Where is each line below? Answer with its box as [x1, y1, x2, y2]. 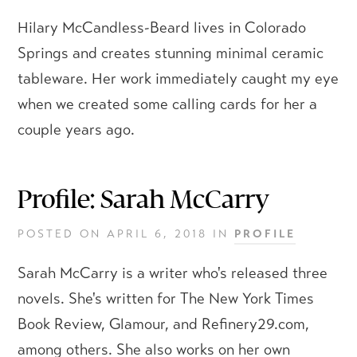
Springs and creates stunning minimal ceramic [18, 44, 324, 62]
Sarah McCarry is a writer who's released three [18, 264, 328, 282]
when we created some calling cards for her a [18, 95, 317, 113]
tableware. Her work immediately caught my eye [18, 69, 339, 88]
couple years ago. [18, 120, 135, 139]
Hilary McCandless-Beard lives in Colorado [18, 18, 306, 37]
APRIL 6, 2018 [107, 227, 207, 241]
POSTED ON [18, 227, 107, 241]
